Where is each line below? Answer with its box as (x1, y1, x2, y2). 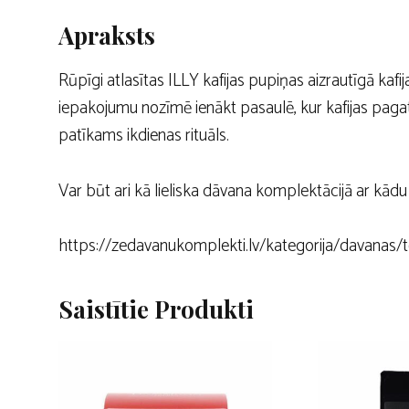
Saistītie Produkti (58, 292, 254, 325)
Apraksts (58, 19, 155, 52)
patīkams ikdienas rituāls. (58, 121, 229, 151)
